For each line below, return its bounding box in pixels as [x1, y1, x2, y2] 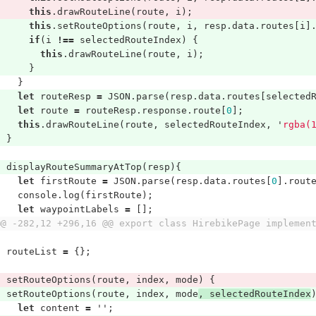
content [39, 303, 80, 313]
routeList [6, 246, 57, 257]
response [141, 105, 187, 116]
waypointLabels [39, 204, 119, 214]
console [17, 190, 57, 200]
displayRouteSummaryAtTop [6, 162, 142, 172]
